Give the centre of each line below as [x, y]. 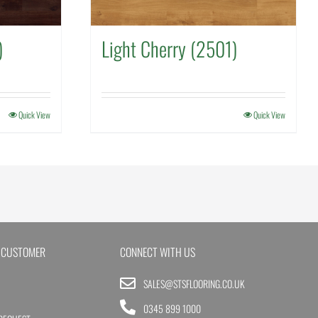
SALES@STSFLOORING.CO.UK [194, 283]
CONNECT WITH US [157, 252]
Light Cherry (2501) [169, 48]
